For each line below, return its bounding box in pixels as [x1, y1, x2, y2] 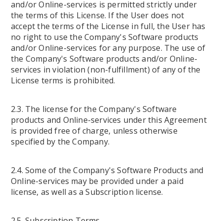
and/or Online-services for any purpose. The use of [11, 42, 206, 53]
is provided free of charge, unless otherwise [11, 125, 178, 136]
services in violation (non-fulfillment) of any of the [11, 64, 201, 75]
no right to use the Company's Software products [11, 32, 199, 42]
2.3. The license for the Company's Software [11, 104, 177, 114]
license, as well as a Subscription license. [11, 186, 163, 197]
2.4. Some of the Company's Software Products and [11, 165, 204, 176]
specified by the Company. [11, 136, 110, 147]
